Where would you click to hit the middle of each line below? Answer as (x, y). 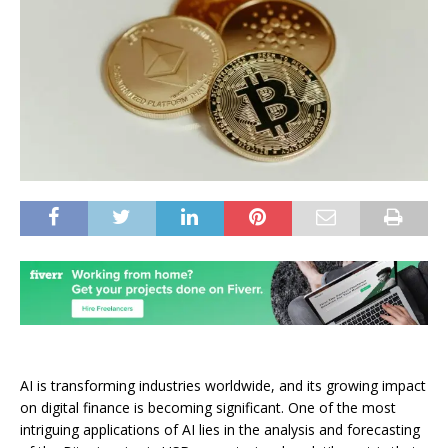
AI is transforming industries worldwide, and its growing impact (223, 385)
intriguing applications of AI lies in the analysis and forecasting (220, 429)
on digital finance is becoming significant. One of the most (208, 407)
